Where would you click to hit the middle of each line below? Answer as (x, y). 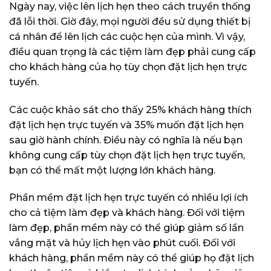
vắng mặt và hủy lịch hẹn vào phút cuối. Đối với (122, 243)
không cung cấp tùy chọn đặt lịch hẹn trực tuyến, (127, 155)
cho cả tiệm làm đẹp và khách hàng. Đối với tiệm (127, 213)
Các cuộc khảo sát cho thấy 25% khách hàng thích (130, 109)
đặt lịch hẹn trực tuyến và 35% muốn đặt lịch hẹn (126, 125)
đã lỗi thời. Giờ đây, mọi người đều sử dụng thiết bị (130, 21)
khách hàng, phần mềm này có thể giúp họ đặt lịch (132, 258)
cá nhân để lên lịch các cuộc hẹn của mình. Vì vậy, (127, 36)
